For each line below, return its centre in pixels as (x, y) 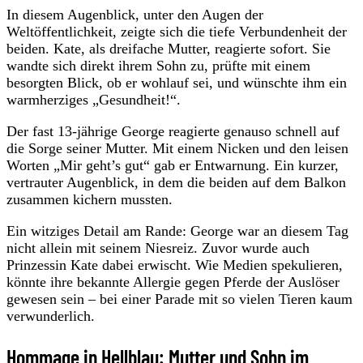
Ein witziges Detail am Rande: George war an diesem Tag (177, 231)
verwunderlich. (51, 316)
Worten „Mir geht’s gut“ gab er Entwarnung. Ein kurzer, (173, 165)
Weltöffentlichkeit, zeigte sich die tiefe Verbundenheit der (177, 31)
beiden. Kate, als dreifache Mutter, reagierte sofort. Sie (169, 48)
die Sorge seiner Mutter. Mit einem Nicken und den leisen (177, 148)
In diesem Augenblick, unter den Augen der (135, 14)
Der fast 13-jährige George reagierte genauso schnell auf (173, 131)
